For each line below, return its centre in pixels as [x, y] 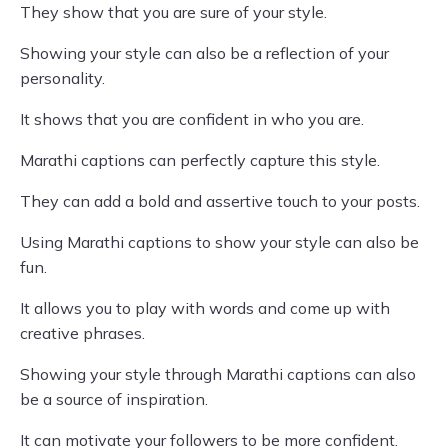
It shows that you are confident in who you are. [192, 119]
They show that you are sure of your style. [173, 12]
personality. [62, 78]
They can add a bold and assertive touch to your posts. [220, 201]
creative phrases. [82, 333]
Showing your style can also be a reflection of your [204, 53]
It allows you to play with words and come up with [205, 308]
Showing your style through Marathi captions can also [218, 374]
